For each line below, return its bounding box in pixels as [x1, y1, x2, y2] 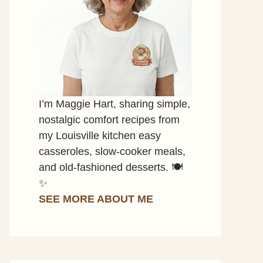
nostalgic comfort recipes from [39, 114, 180, 126]
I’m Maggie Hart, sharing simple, [39, 98, 190, 110]
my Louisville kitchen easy [39, 130, 161, 141]
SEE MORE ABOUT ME [39, 193, 153, 205]
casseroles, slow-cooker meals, [39, 146, 186, 157]
